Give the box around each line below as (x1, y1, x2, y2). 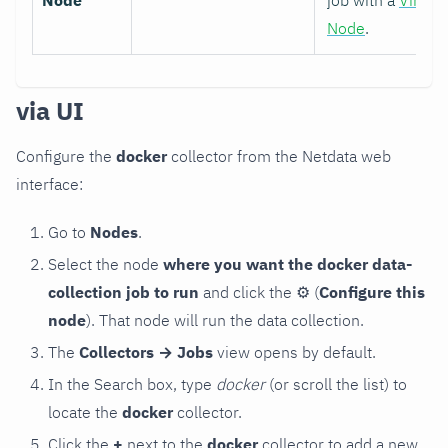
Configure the (16, 146, 116, 167)
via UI (16, 94, 84, 128)
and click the (199, 282, 296, 303)
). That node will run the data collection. (86, 310, 364, 331)
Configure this (319, 282, 425, 303)
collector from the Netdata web (167, 146, 391, 167)
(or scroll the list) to (265, 374, 407, 395)
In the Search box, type (48, 374, 216, 395)
